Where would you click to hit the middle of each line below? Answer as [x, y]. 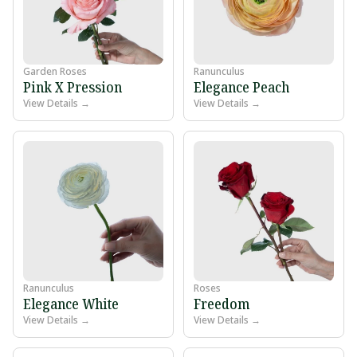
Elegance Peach [241, 87]
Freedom [222, 303]
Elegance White [71, 303]
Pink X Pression [73, 87]
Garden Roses [55, 72]
